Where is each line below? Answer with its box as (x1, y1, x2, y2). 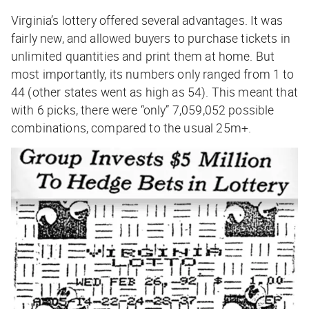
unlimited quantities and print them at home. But (11, 48, 275, 65)
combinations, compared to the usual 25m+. (11, 119, 252, 137)
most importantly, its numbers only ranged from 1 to (11, 66, 295, 83)
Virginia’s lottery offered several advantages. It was (11, 12, 283, 29)
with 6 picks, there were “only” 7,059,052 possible (11, 101, 275, 119)
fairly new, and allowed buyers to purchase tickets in (11, 30, 290, 47)
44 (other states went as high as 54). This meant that (11, 83, 298, 101)
